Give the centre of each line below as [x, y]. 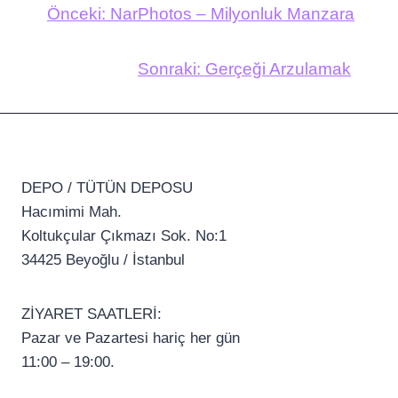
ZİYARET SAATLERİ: [92, 314]
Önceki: [76, 14]
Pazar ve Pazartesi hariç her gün [131, 338]
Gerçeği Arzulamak [278, 69]
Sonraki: [169, 69]
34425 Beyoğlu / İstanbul [103, 260]
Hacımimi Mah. [72, 212]
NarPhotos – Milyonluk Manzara [232, 14]
